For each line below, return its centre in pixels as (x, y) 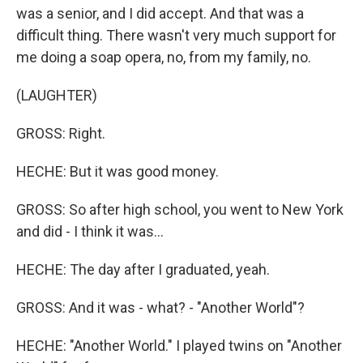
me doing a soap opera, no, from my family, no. (164, 57)
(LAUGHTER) (57, 95)
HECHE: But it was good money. (117, 171)
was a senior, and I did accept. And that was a (160, 13)
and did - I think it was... (90, 231)
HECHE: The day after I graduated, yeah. (143, 269)
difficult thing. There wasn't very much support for (176, 35)
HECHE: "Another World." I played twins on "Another (179, 346)
